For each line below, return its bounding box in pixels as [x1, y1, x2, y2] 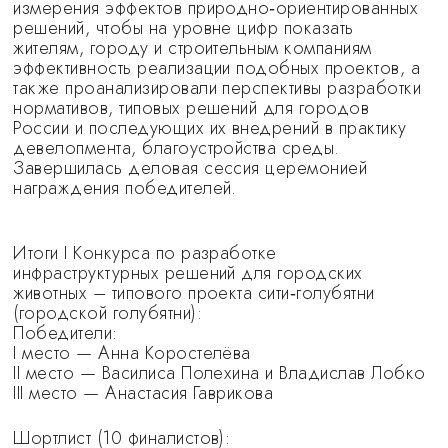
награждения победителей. [13, 175, 237, 201]
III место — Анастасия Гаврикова [13, 380, 274, 406]
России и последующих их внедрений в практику [13, 115, 407, 141]
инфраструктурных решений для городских [13, 260, 363, 286]
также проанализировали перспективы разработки [13, 75, 422, 101]
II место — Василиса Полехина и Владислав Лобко [13, 360, 426, 386]
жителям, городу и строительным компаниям [13, 35, 372, 61]
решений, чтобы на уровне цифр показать [13, 15, 354, 41]
